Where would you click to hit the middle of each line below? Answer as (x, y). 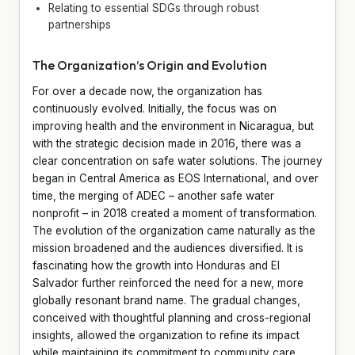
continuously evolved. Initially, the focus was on (155, 108)
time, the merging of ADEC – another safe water (153, 195)
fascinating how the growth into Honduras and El (156, 265)
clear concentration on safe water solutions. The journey (177, 160)
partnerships (80, 24)
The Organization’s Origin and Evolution (150, 65)
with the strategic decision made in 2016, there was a (167, 143)
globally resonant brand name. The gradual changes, (166, 300)
